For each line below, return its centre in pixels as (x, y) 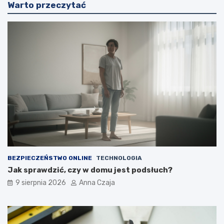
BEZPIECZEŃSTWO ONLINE (50, 158)
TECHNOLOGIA (119, 158)
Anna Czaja (97, 183)
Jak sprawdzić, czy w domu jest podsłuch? (90, 170)
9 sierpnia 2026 (41, 183)
